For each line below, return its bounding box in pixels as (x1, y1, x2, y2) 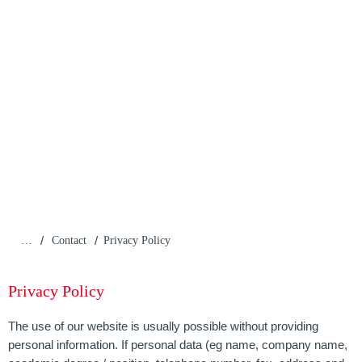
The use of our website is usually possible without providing (8, 319, 318, 333)
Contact (52, 234, 86, 246)
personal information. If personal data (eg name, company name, (8, 338, 347, 351)
